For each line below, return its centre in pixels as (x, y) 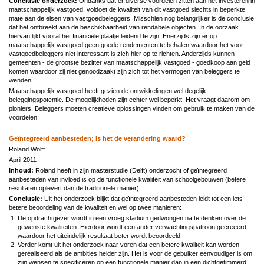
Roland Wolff (27, 149)
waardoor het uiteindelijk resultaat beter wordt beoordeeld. (100, 235)
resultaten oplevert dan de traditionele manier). (75, 188)
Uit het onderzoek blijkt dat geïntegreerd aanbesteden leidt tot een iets (143, 198)
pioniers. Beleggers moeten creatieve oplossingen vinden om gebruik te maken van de (132, 108)
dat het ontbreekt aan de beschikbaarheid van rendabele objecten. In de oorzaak (124, 27)
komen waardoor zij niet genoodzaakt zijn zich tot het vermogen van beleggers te (124, 71)
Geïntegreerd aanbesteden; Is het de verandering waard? (97, 138)
